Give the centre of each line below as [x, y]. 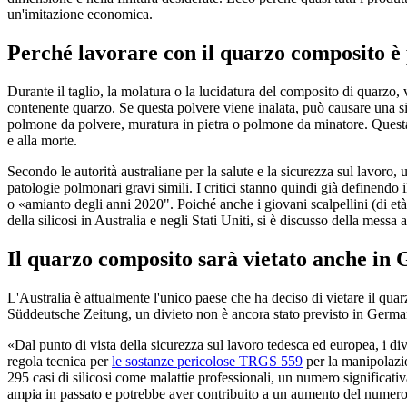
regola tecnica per [60, 361]
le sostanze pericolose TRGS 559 [207, 361]
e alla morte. [42, 140]
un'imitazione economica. [80, 15]
